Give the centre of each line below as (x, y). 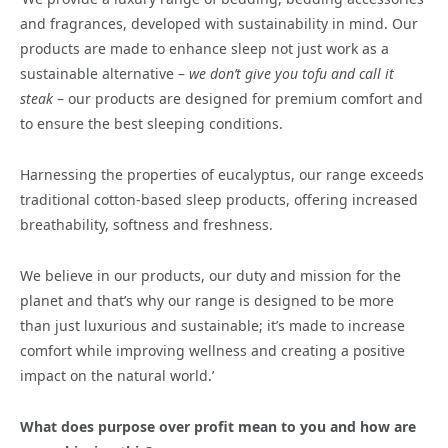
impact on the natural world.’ (117, 375)
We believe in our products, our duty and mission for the (210, 275)
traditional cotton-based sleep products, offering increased (219, 199)
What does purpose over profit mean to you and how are (218, 426)
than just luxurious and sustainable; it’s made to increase (212, 325)
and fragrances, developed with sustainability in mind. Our (219, 23)
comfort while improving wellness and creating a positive (212, 350)
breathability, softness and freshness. (146, 224)
